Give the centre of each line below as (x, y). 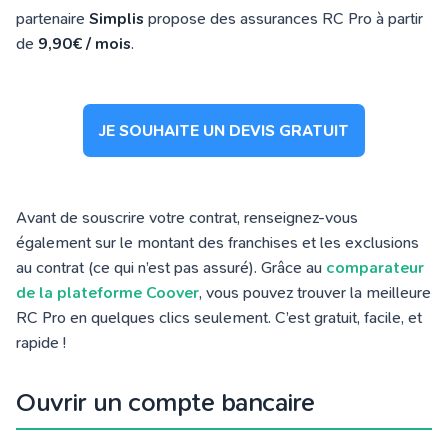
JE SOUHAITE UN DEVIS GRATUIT (224, 130)
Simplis (116, 18)
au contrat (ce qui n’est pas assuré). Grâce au (171, 267)
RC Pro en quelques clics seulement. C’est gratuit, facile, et (219, 317)
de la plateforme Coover (107, 292)
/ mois (106, 43)
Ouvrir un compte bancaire (165, 402)
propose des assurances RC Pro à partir (283, 18)
